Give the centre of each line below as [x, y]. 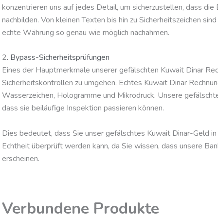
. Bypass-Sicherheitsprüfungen [58, 58]
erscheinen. [21, 159]
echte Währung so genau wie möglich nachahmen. [86, 32]
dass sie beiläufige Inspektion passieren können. [83, 108]
